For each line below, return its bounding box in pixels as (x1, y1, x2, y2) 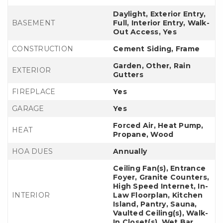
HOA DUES (12, 147, 53, 156)
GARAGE (12, 104, 44, 113)
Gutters (113, 70, 143, 79)
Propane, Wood (113, 130, 174, 139)
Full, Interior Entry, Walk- (113, 18, 210, 27)
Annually (113, 147, 147, 156)
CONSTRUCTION (12, 44, 73, 53)
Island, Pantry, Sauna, (113, 200, 197, 209)
